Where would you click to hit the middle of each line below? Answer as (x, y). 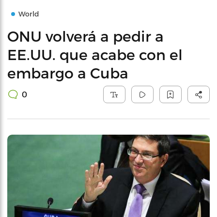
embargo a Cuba (68, 73)
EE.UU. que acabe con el (95, 54)
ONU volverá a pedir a (85, 36)
